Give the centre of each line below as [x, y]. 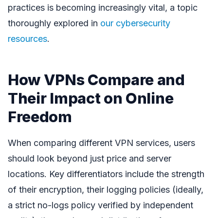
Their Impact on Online [91, 98]
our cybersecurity [135, 23]
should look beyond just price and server [90, 158]
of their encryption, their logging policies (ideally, [106, 189]
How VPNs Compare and [96, 80]
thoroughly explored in [54, 23]
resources [27, 39]
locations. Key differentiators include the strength [106, 174]
